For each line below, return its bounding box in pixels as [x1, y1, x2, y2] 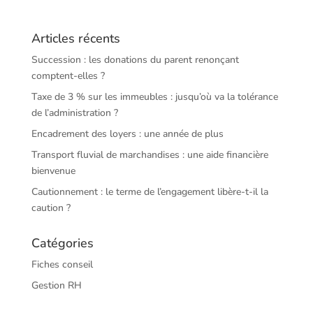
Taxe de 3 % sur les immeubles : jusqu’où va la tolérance [31, 89, 278, 103]
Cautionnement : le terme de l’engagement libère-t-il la [31, 184, 268, 198]
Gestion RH [31, 278, 82, 292]
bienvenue [31, 163, 75, 177]
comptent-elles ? [31, 68, 105, 82]
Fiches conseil [31, 257, 93, 271]
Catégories [31, 234, 94, 252]
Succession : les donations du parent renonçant [31, 52, 239, 66]
